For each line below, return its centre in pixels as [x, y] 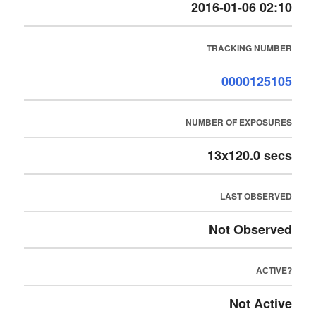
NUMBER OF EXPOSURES [238, 122]
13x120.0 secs [249, 155]
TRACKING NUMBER [249, 48]
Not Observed [250, 229]
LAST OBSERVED [256, 196]
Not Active [260, 303]
